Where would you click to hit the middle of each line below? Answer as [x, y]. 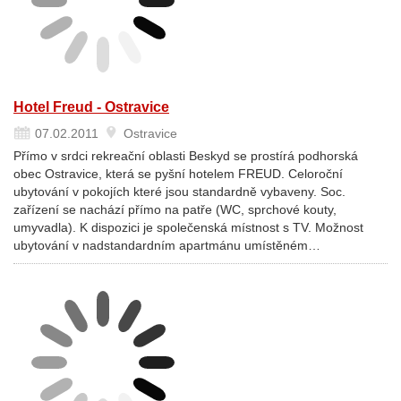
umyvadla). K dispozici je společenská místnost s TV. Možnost [188, 227]
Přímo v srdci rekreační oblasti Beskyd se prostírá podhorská [186, 156]
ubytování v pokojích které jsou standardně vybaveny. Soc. [179, 192]
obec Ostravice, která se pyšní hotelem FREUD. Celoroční [178, 174]
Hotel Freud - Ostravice [91, 107]
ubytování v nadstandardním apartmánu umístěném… [167, 245]
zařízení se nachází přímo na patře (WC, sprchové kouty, [175, 209]
